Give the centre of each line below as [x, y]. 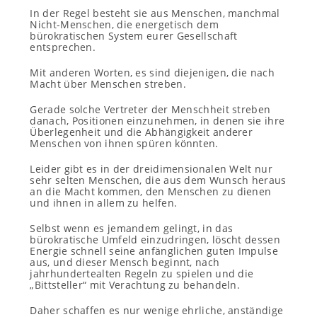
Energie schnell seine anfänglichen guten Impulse [154, 251]
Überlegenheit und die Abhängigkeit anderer [142, 132]
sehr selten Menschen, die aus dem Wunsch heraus [158, 180]
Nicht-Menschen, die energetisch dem [124, 24]
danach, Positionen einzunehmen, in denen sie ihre [157, 121]
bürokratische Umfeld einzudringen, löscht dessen [155, 240]
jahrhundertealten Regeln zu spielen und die [142, 273]
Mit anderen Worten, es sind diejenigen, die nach [152, 73]
